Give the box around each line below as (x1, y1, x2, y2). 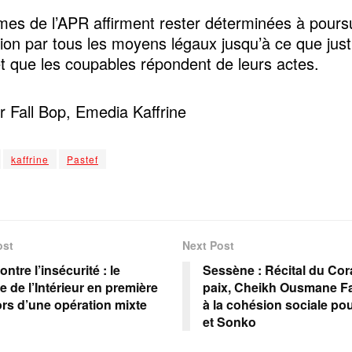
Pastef (67, 152, 98, 166)
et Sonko (202, 312, 256, 331)
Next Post (181, 236, 234, 253)
